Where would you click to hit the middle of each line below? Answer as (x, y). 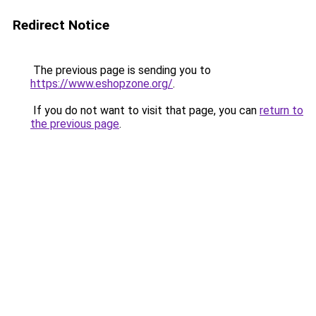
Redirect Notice (61, 25)
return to (281, 110)
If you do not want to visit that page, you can (145, 110)
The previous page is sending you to (121, 70)
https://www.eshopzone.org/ (102, 84)
